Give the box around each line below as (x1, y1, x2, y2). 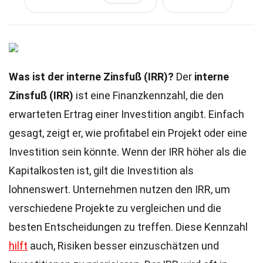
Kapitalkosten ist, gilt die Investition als (9, 164, 194, 177)
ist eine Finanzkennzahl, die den (73, 89, 224, 102)
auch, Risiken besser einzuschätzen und (28, 240, 219, 252)
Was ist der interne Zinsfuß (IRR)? (9, 70, 174, 83)
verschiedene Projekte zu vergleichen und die (9, 202, 221, 214)
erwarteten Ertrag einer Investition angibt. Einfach (9, 108, 244, 120)
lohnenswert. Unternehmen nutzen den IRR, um (9, 183, 230, 195)
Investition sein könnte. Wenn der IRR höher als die (9, 146, 247, 158)
